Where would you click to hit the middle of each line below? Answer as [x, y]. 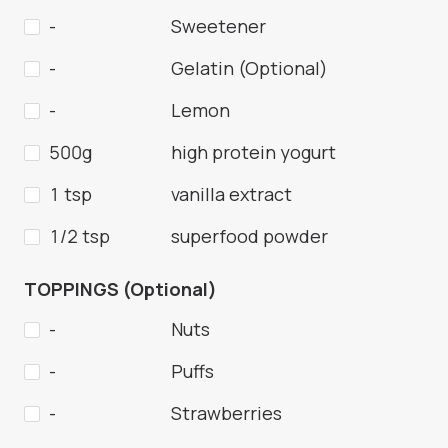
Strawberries [226, 413]
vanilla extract [231, 194]
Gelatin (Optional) [249, 68]
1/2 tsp [79, 236]
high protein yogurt [253, 152]
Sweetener [218, 26]
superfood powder [249, 236]
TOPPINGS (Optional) [120, 289]
